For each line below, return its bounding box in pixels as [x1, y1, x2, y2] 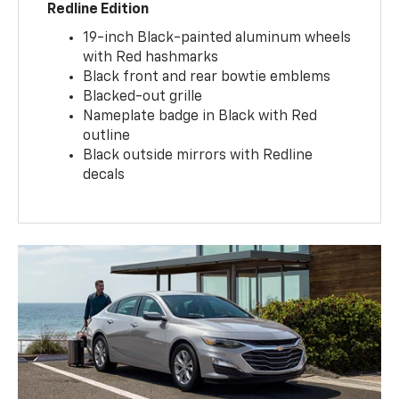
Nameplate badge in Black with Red [83, 110, 318, 125]
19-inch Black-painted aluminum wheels [83, 31, 352, 46]
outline [83, 129, 131, 144]
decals [83, 168, 126, 183]
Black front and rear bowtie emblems [83, 70, 331, 85]
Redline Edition [47, 3, 150, 18]
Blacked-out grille [83, 90, 203, 105]
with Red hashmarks [83, 51, 219, 66]
